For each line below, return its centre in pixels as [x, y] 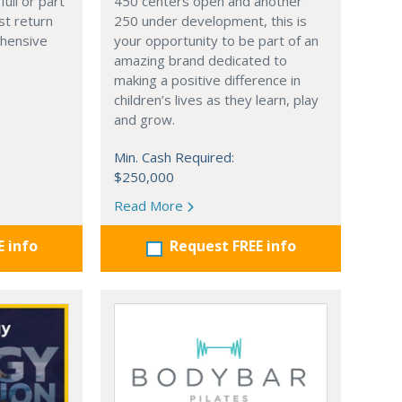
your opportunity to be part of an [216, 41]
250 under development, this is [210, 21]
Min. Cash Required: [174, 157]
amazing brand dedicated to [201, 61]
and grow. [144, 120]
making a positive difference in [207, 80]
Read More [150, 206]
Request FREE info [232, 246]
